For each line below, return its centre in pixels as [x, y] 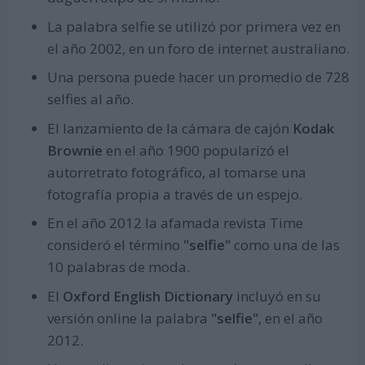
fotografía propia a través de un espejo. [174, 194]
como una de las [285, 245]
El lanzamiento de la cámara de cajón [168, 128]
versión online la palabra [129, 318]
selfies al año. [90, 99]
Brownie [76, 150]
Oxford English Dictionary [147, 296]
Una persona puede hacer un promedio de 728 [198, 77]
